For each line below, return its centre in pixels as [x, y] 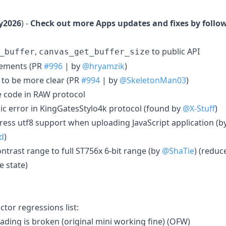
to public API [175, 51]
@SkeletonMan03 [153, 80]
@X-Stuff [199, 108]
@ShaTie [178, 151]
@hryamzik [103, 66]
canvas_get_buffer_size [94, 51]
